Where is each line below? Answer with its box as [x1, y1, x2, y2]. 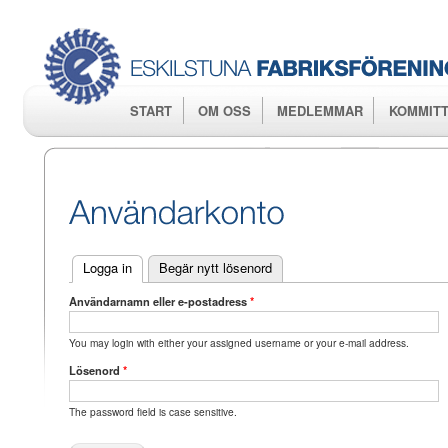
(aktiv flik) [131, 257, 189, 277]
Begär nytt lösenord [158, 257, 272, 277]
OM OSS [198, 101, 252, 120]
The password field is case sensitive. [68, 404, 237, 420]
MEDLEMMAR [276, 101, 363, 120]
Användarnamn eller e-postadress [68, 293, 250, 310]
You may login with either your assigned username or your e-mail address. [68, 335, 409, 351]
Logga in [82, 257, 132, 277]
